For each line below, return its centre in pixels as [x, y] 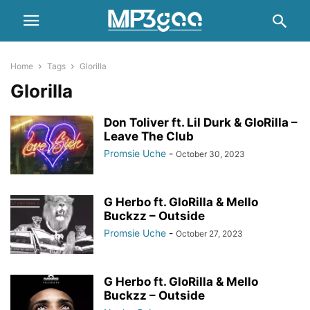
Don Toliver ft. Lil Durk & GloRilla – [201, 122]
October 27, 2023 [209, 234]
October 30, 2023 [210, 154]
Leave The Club [149, 136]
